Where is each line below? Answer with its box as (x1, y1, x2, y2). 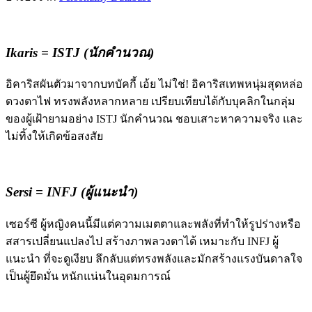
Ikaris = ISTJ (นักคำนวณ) (6, 45, 154, 60)
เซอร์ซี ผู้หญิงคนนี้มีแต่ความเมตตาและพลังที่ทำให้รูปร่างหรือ (6, 217, 301, 230)
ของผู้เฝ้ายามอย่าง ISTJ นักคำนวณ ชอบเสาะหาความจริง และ (6, 113, 303, 125)
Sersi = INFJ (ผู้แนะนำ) (6, 185, 138, 200)
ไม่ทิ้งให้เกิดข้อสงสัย (6, 130, 106, 143)
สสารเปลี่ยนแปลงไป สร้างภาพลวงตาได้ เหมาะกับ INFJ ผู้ (6, 235, 279, 247)
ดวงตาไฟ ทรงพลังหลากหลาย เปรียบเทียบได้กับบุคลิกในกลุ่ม (6, 95, 295, 108)
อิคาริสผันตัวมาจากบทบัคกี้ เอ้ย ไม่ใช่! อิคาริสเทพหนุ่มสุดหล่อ (6, 78, 303, 91)
